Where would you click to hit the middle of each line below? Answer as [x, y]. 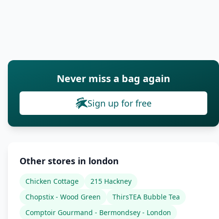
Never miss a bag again [113, 78]
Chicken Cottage [52, 181]
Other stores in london [69, 161]
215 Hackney [111, 181]
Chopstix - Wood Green [63, 197]
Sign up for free [119, 103]
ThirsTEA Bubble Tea [146, 197]
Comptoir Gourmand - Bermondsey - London [98, 212]
